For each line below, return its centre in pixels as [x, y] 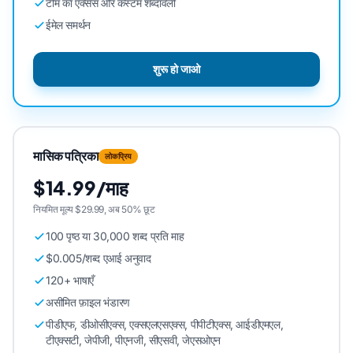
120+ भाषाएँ [70, 280]
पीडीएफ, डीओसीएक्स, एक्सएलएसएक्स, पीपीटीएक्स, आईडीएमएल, [165, 324]
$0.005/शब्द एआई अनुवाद [98, 258]
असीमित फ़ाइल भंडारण [88, 302]
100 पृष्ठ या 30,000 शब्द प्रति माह [115, 236]
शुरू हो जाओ [176, 69]
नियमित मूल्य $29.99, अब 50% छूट [94, 209]
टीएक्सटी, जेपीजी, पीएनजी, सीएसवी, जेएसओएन [133, 340]
